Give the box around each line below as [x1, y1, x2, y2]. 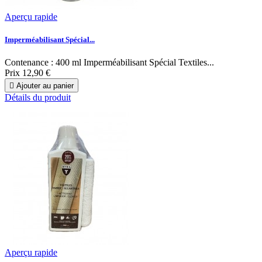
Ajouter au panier [16, 81, 74, 91]
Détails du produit [5, 92, 71, 103]
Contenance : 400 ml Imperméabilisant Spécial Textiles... [5, 57, 214, 68]
